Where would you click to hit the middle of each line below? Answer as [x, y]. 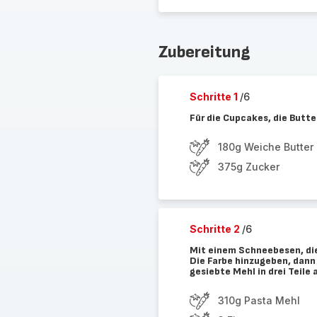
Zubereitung [204, 52]
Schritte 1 [214, 97]
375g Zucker [248, 167]
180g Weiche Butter [265, 147]
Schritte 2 [215, 229]
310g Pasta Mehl [259, 300]
